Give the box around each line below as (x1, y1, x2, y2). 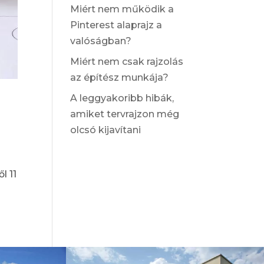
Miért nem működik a (70, 4, 174, 15)
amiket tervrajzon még (70, 108, 180, 120)
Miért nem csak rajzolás (70, 56, 184, 67)
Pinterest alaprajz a (70, 19, 163, 31)
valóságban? (70, 35, 132, 47)
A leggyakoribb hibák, (70, 93, 174, 104)
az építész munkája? (70, 72, 169, 83)
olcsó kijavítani (70, 124, 141, 136)
